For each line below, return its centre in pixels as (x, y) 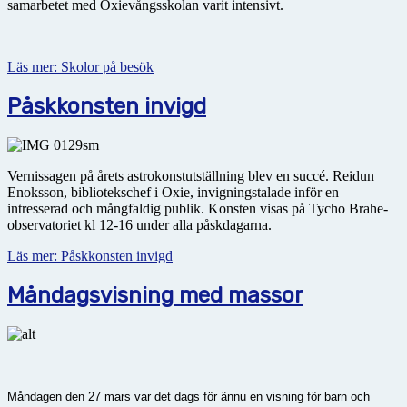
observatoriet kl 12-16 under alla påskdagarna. (139, 224)
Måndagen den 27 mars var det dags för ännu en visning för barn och (189, 396)
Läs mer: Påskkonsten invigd (90, 255)
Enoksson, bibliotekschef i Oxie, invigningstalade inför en (173, 192)
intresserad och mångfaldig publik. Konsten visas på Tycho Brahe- (198, 208)
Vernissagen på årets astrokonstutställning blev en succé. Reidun (191, 175)
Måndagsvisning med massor (155, 295)
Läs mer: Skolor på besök (80, 66)
